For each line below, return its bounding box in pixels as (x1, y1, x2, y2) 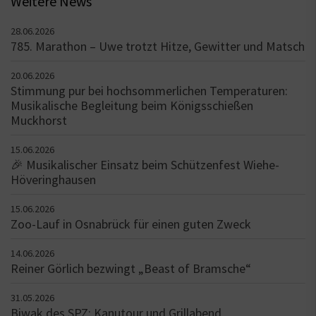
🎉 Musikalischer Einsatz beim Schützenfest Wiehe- (11, 156, 279, 173)
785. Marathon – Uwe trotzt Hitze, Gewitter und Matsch (11, 37, 305, 54)
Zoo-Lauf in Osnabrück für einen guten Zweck (11, 215, 251, 232)
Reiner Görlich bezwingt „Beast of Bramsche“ (11, 260, 251, 276)
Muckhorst (11, 111, 67, 128)
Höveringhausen (11, 171, 96, 188)
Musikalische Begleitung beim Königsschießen (11, 97, 253, 114)
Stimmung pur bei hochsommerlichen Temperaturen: (11, 82, 288, 99)
